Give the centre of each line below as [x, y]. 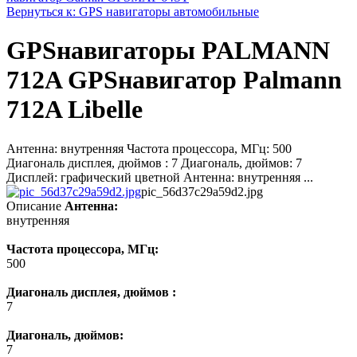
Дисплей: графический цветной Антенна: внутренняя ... [160, 177]
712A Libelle [75, 110]
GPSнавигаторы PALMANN [168, 51]
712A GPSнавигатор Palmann [174, 80]
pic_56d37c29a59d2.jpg [202, 191]
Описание [34, 206]
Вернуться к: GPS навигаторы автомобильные [133, 11]
